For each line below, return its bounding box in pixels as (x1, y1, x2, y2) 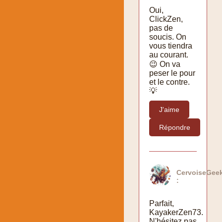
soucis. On (149, 32, 186, 41)
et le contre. (149, 77, 190, 86)
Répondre (159, 123, 190, 131)
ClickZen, (149, 14, 183, 23)
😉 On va (149, 59, 180, 68)
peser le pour (149, 68, 195, 77)
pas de (149, 23, 173, 32)
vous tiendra (149, 41, 192, 50)
